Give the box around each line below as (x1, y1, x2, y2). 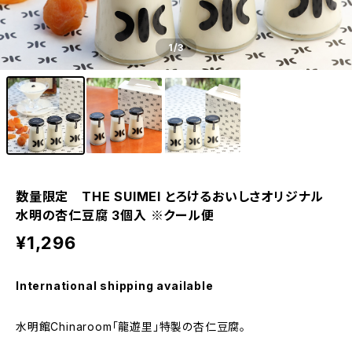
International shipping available (16, 279, 214, 292)
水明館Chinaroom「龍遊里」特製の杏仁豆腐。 (16, 320, 246, 333)
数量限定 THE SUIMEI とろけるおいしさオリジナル (16, 189, 324, 204)
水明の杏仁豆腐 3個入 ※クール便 (16, 207, 214, 223)
